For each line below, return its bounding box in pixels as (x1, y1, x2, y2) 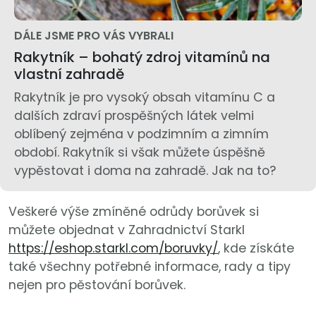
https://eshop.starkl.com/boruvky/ (8, 240, 218, 257)
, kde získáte (218, 240, 294, 257)
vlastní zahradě (14, 64, 124, 85)
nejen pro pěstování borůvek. (8, 276, 189, 294)
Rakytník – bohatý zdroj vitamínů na (14, 47, 270, 68)
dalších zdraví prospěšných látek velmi (14, 107, 254, 125)
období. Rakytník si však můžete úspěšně (14, 144, 265, 162)
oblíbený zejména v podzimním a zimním (14, 126, 269, 143)
